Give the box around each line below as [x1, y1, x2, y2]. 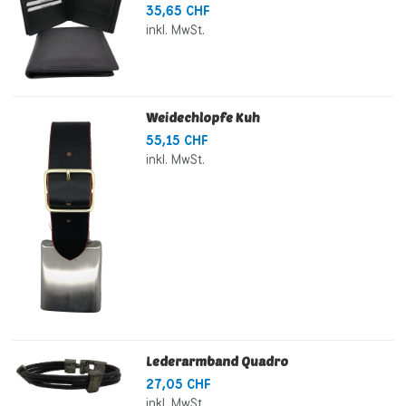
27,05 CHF [145, 376, 211, 393]
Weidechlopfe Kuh [145, 110, 260, 126]
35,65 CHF [145, 2, 210, 19]
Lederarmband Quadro [145, 353, 288, 370]
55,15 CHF [145, 132, 208, 150]
